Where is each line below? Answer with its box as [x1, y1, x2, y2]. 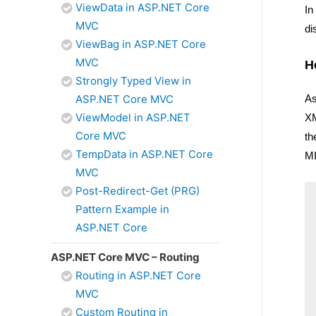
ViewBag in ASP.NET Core [75, 37, 206, 51]
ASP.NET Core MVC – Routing [51, 250, 200, 264]
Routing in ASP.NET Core [75, 269, 201, 282]
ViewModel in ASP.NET [75, 111, 190, 124]
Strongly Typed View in [75, 74, 191, 87]
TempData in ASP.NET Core [75, 147, 213, 161]
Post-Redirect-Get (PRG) [75, 184, 200, 197]
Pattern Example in [75, 202, 169, 216]
